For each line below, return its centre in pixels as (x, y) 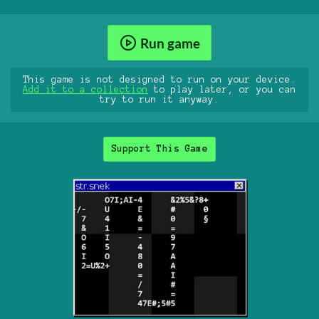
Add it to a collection (85, 90)
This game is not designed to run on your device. (159, 80)
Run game (170, 43)
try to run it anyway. (159, 100)
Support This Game (159, 149)
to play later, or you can (222, 90)
